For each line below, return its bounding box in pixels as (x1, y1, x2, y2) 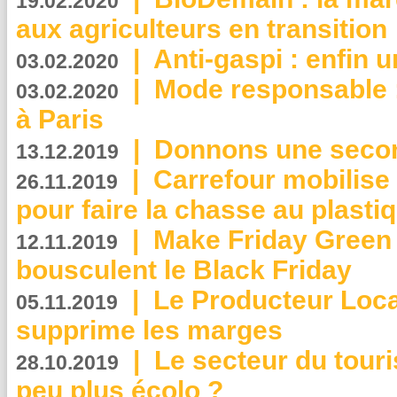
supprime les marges (16, 315, 283, 345)
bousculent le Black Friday (16, 255, 352, 284)
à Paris (16, 105, 104, 134)
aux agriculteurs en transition (16, 14, 387, 43)
